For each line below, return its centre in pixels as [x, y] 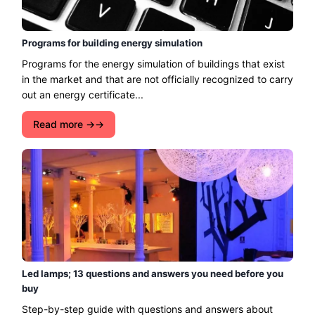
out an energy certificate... [83, 94]
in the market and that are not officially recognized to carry [157, 79]
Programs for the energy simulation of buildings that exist [153, 63]
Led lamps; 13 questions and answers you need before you [153, 273]
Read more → [64, 124]
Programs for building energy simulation [112, 43]
